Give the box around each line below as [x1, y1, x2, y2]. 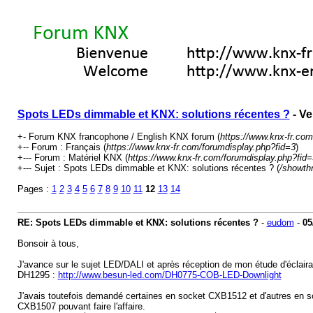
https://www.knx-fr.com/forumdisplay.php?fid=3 [105, 142, 296, 152]
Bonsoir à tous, [17, 238, 79, 249]
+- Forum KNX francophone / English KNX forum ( [17, 131, 220, 142]
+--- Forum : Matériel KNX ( [17, 152, 128, 163]
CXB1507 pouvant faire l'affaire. [17, 301, 145, 312]
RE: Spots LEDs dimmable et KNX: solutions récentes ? [17, 217, 259, 228]
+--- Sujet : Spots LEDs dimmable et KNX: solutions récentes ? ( [17, 163, 279, 173]
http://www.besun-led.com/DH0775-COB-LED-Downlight [57, 270, 282, 280]
